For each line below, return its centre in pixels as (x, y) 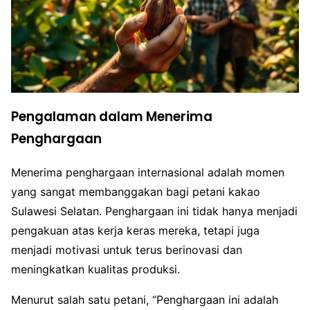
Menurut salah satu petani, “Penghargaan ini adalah (145, 300)
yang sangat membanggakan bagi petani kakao (136, 192)
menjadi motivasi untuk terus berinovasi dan (127, 250)
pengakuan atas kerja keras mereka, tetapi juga (135, 231)
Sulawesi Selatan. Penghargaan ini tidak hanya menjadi (154, 211)
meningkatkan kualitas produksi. (95, 270)
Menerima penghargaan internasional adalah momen (148, 173)
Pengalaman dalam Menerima (112, 116)
